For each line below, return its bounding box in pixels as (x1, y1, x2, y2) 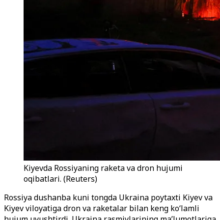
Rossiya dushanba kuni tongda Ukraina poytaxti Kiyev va (4, 192, 213, 203)
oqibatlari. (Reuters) (24, 173, 97, 184)
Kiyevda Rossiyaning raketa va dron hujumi (24, 163, 183, 173)
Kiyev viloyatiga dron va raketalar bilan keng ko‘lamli (4, 203, 199, 214)
